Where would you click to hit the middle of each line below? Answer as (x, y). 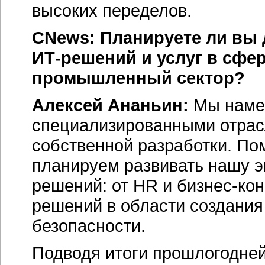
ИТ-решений (84, 58)
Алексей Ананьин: (110, 105)
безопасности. (89, 226)
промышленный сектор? (138, 78)
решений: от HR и (104, 185)
